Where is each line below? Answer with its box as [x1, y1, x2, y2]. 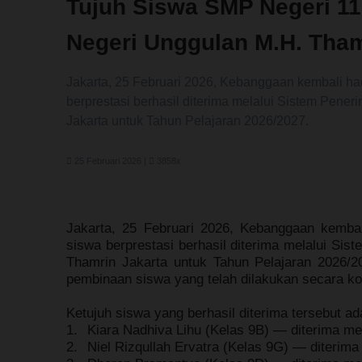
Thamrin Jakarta [66, 254, 167, 270]
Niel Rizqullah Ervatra [87, 339, 219, 355]
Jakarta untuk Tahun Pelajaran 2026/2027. [66, 114, 309, 128]
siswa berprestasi [66, 237, 174, 253]
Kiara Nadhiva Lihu [87, 322, 201, 338]
